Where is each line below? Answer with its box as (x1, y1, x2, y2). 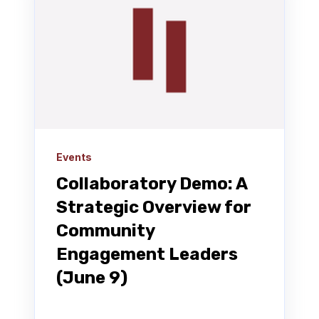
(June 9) (56, 267, 127, 288)
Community (56, 220, 155, 241)
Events (56, 150, 92, 163)
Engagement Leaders (56, 244, 238, 264)
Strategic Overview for (56, 197, 251, 217)
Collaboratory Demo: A (56, 173, 247, 194)
